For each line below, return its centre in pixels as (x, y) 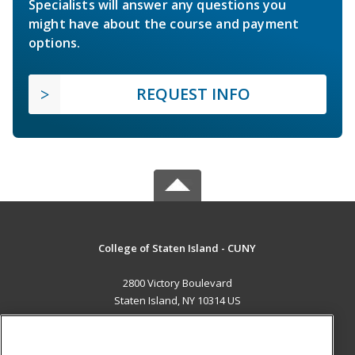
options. (55, 43)
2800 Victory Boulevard (177, 283)
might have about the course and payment (164, 24)
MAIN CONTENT (177, 334)
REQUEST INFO (193, 94)
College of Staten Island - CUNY (177, 248)
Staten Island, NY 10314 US (177, 301)
